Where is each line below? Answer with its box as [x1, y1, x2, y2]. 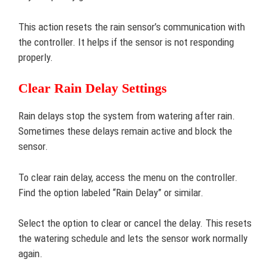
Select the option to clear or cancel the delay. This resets [18, 217, 252, 229]
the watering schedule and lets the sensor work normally [18, 232, 247, 244]
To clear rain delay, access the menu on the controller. [18, 171, 238, 183]
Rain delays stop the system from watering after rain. [18, 110, 235, 122]
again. [18, 247, 43, 260]
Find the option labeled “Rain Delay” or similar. [18, 186, 204, 199]
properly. [18, 51, 53, 63]
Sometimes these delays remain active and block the [18, 125, 232, 137]
